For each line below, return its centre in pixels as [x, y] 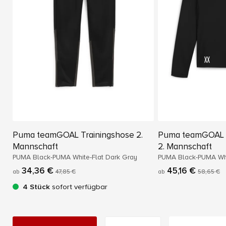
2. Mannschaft [185, 147]
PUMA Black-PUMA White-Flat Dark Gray [75, 157]
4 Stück [36, 187]
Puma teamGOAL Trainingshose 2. [78, 135]
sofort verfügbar [79, 187]
